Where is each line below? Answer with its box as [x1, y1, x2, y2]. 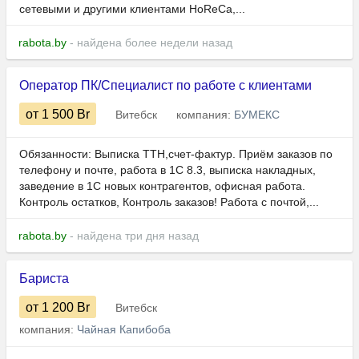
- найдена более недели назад [67, 36, 232, 50]
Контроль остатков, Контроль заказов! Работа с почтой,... [19, 196, 319, 209]
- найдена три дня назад [67, 229, 199, 243]
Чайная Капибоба [77, 323, 171, 337]
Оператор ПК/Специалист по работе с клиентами [19, 79, 312, 93]
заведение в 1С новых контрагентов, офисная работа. [19, 179, 305, 193]
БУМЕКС [234, 108, 280, 122]
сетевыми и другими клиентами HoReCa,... [19, 2, 245, 16]
